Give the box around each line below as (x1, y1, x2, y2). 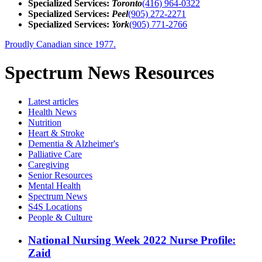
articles (50, 96, 78, 106)
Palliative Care (28, 149, 82, 159)
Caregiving (28, 159, 69, 170)
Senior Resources (28, 170, 92, 180)
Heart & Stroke (28, 127, 84, 138)
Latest (28, 96, 50, 106)
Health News (28, 106, 77, 117)
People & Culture (28, 212, 92, 222)
